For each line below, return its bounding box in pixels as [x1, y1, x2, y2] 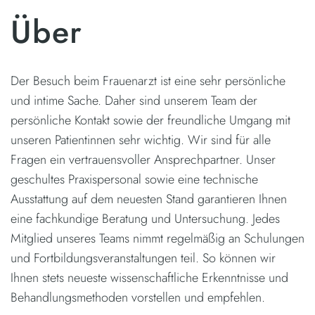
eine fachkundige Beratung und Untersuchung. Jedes [11, 209, 280, 228]
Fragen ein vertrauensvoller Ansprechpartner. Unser [11, 150, 276, 169]
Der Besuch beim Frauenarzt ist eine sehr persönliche [11, 71, 285, 90]
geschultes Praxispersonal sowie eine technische [11, 169, 258, 188]
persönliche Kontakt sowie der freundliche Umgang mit [11, 110, 290, 129]
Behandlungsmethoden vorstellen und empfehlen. [11, 288, 265, 307]
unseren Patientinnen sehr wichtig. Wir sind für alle [11, 130, 271, 149]
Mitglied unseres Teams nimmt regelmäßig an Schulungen [11, 229, 304, 247]
